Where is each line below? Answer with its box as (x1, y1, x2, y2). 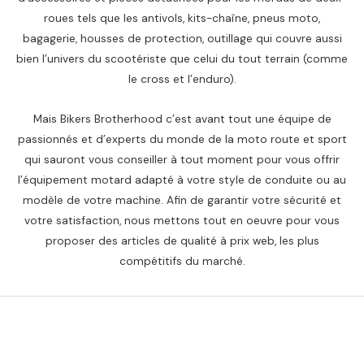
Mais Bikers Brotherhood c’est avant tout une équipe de (32, 110, 331, 126)
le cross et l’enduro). (128, 71, 236, 86)
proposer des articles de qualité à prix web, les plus (45, 232, 319, 248)
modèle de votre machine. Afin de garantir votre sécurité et (23, 192, 341, 207)
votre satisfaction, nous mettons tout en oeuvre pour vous (24, 212, 340, 227)
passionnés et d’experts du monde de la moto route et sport (17, 131, 347, 146)
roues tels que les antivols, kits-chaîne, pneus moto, (44, 10, 320, 25)
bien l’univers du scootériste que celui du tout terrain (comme (16, 50, 348, 66)
